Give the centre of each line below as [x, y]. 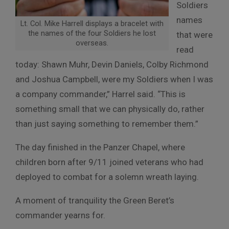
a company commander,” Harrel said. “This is [100, 94]
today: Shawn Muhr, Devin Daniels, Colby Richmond [112, 64]
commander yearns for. [61, 215]
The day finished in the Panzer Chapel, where [100, 147]
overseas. [92, 43]
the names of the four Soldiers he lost [92, 33]
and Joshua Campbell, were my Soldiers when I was [114, 79]
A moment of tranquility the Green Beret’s [95, 200]
